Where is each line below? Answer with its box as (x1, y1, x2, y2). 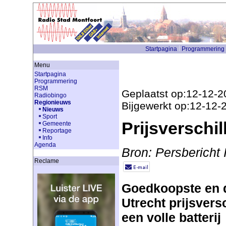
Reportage (42, 127, 72, 134)
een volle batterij (121, 210, 221, 224)
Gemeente (42, 120, 71, 127)
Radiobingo (34, 92, 67, 99)
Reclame (34, 157, 59, 164)
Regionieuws (34, 99, 71, 106)
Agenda (34, 141, 56, 148)
